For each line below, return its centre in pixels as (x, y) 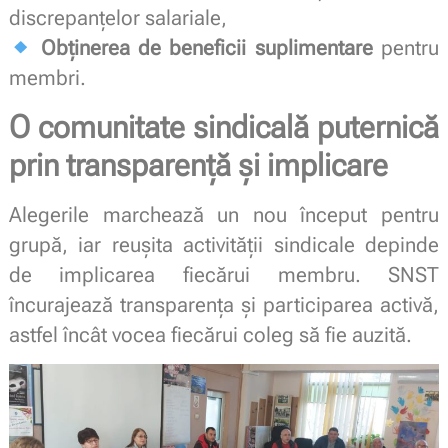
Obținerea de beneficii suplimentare (206, 48)
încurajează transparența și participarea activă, (224, 304)
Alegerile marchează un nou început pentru (224, 214)
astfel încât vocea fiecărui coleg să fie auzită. (210, 334)
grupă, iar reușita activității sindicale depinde (224, 244)
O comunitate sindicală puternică (224, 126)
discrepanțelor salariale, (117, 18)
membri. (47, 78)
